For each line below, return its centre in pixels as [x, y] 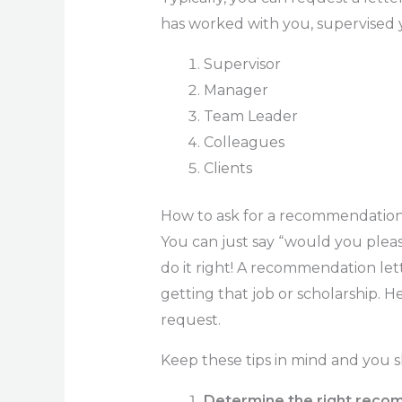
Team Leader [250, 116]
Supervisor [242, 64]
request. [190, 319]
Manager [236, 90]
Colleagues [244, 142]
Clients [227, 168]
